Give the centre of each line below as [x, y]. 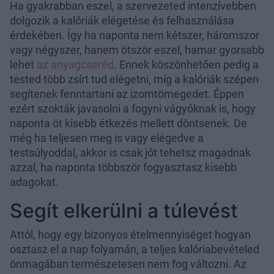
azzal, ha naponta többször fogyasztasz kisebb [123, 167]
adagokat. [34, 182]
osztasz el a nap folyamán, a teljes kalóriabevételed [135, 249]
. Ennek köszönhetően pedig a [186, 64]
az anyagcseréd [75, 64]
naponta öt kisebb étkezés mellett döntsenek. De [128, 123]
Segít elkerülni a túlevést [124, 210]
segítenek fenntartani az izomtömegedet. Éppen [127, 94]
